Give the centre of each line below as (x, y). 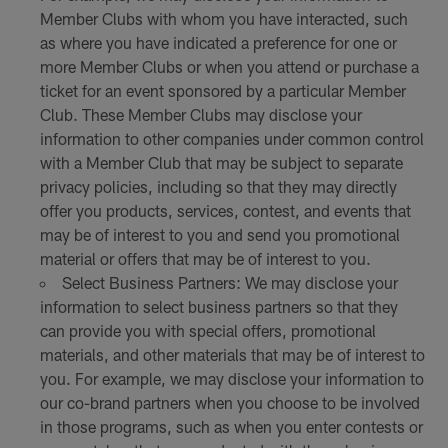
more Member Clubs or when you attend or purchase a (229, 67)
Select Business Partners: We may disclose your (229, 283)
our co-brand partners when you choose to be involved (229, 403)
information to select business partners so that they (218, 307)
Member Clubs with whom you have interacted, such (223, 19)
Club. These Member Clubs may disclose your (200, 115)
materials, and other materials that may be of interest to (232, 355)
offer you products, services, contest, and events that (225, 211)
